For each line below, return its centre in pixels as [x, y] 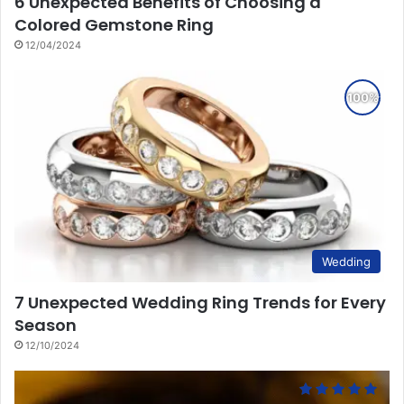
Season [46, 325]
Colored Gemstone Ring [114, 24]
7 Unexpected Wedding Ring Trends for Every [200, 302]
